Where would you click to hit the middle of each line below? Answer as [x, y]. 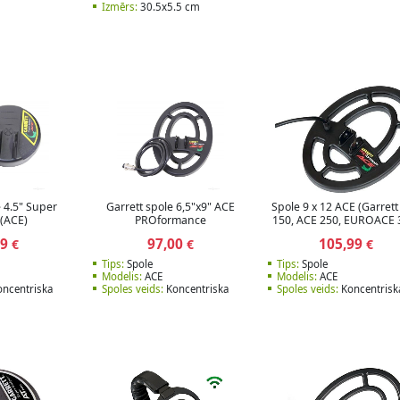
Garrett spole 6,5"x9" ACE [171, 207]
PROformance [171, 221]
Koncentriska [196, 288]
